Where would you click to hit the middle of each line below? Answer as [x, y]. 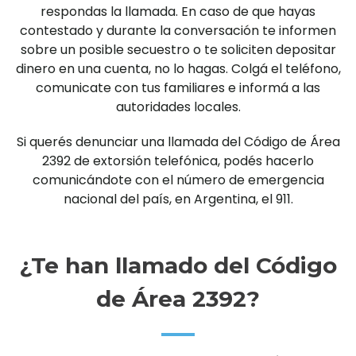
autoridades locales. [178, 106]
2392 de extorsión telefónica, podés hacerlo [178, 161]
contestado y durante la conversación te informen [178, 30]
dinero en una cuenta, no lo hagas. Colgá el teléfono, [178, 68]
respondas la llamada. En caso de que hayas [178, 11]
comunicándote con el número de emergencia [178, 180]
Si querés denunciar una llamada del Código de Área [178, 141]
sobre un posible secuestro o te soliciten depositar [178, 49]
